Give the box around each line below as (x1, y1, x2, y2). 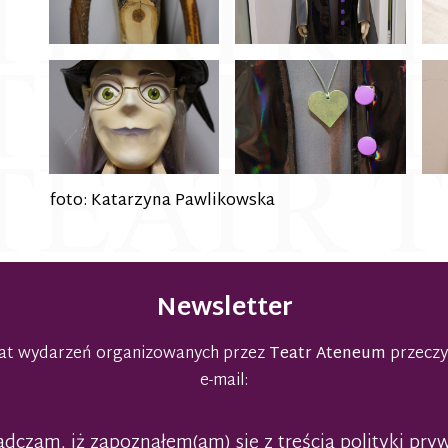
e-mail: (200, 367, 248, 397)
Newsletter (155, 286, 293, 333)
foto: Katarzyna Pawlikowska (48, 187, 275, 217)
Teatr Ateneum (269, 340, 390, 370)
